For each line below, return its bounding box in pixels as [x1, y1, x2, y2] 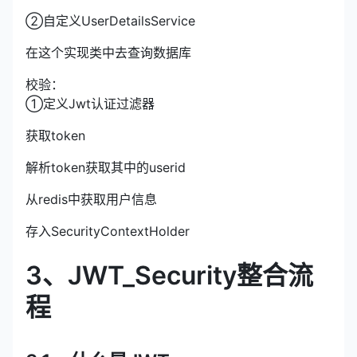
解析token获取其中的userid [25, 159, 186, 175]
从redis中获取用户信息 [25, 190, 157, 207]
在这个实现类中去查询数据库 [25, 44, 191, 61]
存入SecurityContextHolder [25, 222, 190, 239]
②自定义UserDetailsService [25, 12, 195, 29]
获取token [25, 127, 85, 143]
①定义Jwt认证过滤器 [25, 95, 155, 112]
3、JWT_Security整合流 [25, 259, 313, 291]
